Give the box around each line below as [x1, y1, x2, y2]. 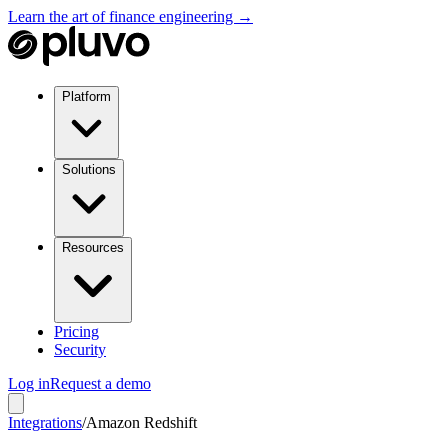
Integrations [8, 414, 82, 431]
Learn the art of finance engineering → [8, 8, 253, 25]
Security [54, 341, 106, 358]
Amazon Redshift [86, 414, 197, 431]
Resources [62, 240, 124, 255]
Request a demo [50, 375, 151, 392]
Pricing [54, 323, 99, 340]
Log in [8, 375, 50, 392]
